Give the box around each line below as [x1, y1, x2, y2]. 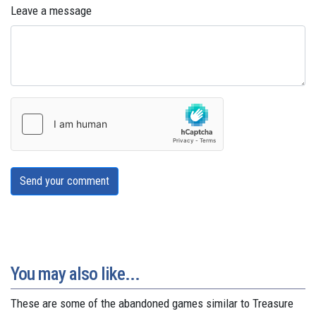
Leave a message [11, 3, 92, 18]
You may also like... [11, 262, 140, 284]
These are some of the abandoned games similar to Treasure [11, 296, 293, 310]
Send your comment [20, 174, 109, 188]
